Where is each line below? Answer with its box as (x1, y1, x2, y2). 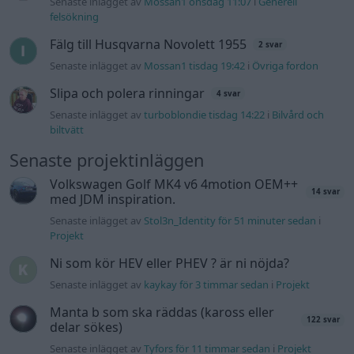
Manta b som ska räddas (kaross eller (50, 303, 275, 321)
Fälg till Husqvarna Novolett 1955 (50, 35, 247, 53)
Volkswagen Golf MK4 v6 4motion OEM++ (50, 175, 299, 193)
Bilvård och (272, 107, 325, 122)
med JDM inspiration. (50, 190, 176, 208)
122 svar (306, 314, 340, 326)
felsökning (50, 9, 100, 24)
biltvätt (50, 122, 85, 137)
